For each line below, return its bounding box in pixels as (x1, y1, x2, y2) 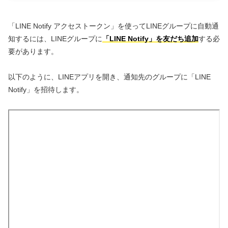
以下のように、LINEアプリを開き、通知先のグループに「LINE (8, 73, 211, 81)
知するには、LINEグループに (8, 35, 102, 43)
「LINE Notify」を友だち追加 (102, 35, 198, 43)
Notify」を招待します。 (8, 85, 83, 94)
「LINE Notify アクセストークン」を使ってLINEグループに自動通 (8, 22, 219, 31)
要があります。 (8, 47, 58, 56)
